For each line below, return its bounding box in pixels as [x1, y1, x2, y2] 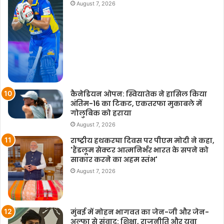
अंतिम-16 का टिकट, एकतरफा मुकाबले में [70, 98, 202, 108]
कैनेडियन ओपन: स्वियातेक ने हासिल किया [70, 88, 207, 99]
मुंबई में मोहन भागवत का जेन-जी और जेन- [70, 207, 209, 217]
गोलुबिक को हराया [70, 107, 131, 118]
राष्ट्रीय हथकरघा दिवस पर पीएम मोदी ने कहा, [70, 135, 214, 145]
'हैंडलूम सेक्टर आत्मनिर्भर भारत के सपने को [70, 144, 208, 155]
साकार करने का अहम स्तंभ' [70, 154, 157, 164]
